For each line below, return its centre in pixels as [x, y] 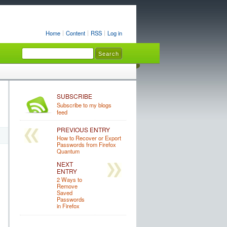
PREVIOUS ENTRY [83, 129]
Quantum [68, 151]
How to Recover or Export [89, 138]
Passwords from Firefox [86, 144]
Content [75, 33]
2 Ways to [69, 179]
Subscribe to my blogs [84, 105]
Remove [67, 186]
